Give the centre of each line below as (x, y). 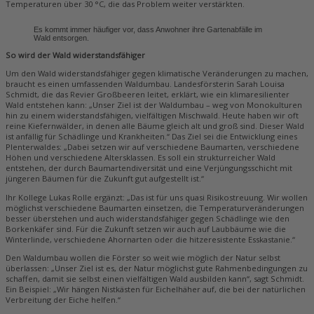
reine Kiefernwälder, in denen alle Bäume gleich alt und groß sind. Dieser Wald (155, 126)
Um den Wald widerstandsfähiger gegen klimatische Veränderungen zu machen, (157, 74)
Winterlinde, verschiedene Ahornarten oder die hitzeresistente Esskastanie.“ (150, 239)
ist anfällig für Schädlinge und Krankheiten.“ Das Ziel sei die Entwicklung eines (151, 137)
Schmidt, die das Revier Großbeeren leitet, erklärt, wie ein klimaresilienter (148, 95)
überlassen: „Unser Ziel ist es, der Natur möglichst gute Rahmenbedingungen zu (157, 268)
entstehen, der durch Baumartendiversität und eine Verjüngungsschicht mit (149, 168)
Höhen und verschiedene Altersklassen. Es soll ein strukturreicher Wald (141, 158)
